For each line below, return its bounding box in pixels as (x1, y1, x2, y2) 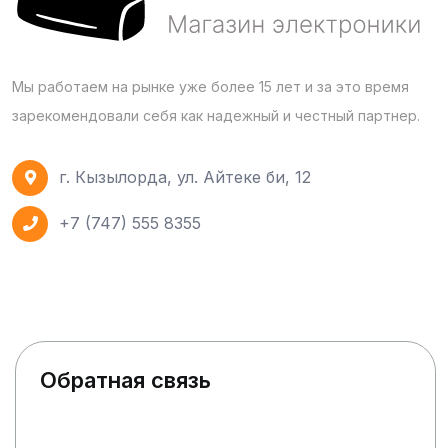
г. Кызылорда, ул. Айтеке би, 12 (59, 167, 311, 187)
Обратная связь (40, 366, 211, 393)
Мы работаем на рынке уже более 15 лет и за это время (12, 77, 409, 95)
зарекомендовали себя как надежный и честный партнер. (12, 106, 420, 124)
